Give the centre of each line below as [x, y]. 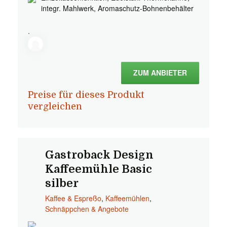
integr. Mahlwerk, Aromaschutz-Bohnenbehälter [117, 8]
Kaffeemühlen [127, 198]
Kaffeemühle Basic [98, 169]
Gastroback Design [99, 155]
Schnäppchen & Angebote [87, 209]
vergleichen [55, 106]
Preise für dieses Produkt [86, 95]
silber [62, 183]
